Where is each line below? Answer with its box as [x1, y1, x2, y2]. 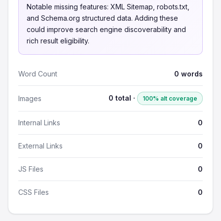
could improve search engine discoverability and [27, 25, 186, 34]
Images [18, 94, 41, 103]
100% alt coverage [143, 95, 197, 102]
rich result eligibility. [27, 37, 89, 45]
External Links [18, 142, 63, 150]
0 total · [109, 94, 137, 102]
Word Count [18, 70, 57, 78]
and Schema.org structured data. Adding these [27, 14, 178, 22]
